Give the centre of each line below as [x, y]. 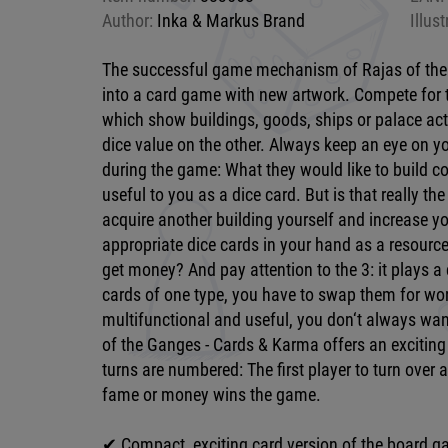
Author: [127, 20]
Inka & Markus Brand [229, 20]
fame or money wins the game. [213, 394]
